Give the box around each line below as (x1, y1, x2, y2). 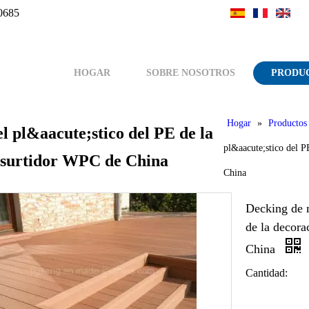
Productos (268, 118, 308, 128)
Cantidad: (246, 267, 288, 279)
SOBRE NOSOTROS (146, 68, 235, 78)
